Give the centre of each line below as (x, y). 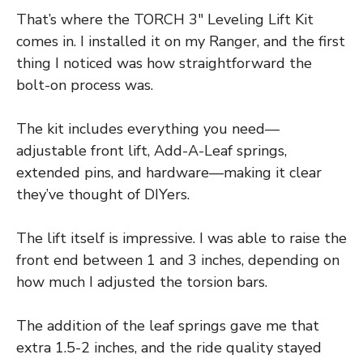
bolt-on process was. (85, 85)
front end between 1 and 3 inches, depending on (178, 261)
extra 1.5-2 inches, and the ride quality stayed (169, 348)
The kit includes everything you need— (148, 129)
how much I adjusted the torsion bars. (142, 282)
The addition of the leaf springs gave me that (168, 326)
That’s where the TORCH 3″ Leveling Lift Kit (165, 20)
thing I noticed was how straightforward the (164, 64)
